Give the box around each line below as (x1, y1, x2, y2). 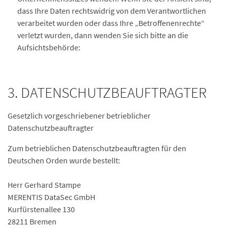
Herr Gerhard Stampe (8, 180, 81, 190)
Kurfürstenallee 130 (8, 204, 75, 214)
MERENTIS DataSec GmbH (8, 192, 95, 202)
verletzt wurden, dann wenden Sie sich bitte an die (17, 30, 189, 40)
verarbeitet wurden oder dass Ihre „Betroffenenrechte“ (17, 18, 205, 28)
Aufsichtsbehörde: (17, 42, 81, 52)
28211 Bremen (8, 216, 56, 226)
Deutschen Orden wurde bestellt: (8, 155, 120, 165)
